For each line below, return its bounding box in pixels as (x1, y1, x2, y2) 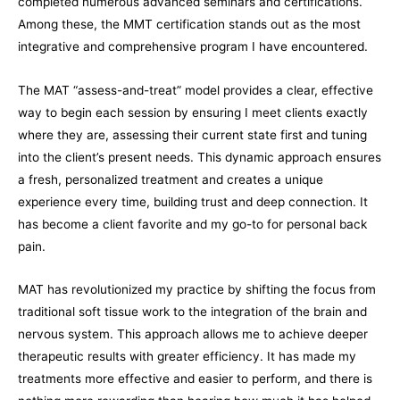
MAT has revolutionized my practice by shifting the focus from (18, 282, 376, 297)
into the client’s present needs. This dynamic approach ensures (18, 149, 381, 164)
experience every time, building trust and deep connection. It (18, 194, 368, 209)
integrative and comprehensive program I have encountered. (18, 38, 368, 54)
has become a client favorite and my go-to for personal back (18, 216, 367, 231)
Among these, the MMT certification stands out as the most (18, 16, 361, 31)
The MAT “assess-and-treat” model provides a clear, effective (18, 82, 373, 97)
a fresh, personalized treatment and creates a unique (18, 171, 323, 187)
